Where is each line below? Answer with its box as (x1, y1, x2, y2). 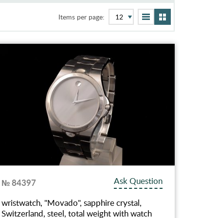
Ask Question (114, 175, 163, 186)
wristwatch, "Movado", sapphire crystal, (1, 197, 142, 208)
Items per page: (58, 12, 105, 21)
